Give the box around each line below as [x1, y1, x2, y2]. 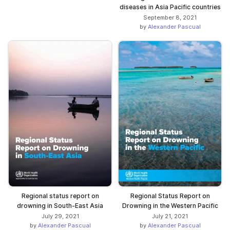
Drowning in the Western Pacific [122, 202, 218, 210]
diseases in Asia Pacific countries [119, 3, 221, 11]
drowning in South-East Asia [17, 202, 103, 210]
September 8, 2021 [143, 14, 197, 21]
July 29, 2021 [41, 213, 79, 220]
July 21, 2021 [152, 213, 188, 220]
